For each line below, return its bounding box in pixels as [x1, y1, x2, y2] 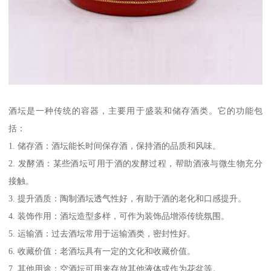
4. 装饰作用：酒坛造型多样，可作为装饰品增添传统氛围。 [8, 211, 230, 221]
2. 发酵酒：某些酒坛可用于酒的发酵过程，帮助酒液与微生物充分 [8, 158, 263, 168]
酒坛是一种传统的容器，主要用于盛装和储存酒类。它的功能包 [8, 105, 263, 116]
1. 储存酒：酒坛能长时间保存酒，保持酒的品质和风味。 [8, 140, 221, 151]
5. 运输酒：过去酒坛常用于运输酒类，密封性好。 [8, 228, 196, 238]
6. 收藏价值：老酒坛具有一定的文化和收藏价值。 [8, 246, 196, 256]
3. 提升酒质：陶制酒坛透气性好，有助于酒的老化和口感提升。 [8, 193, 247, 203]
